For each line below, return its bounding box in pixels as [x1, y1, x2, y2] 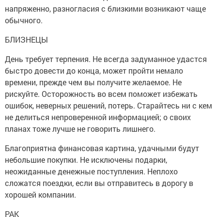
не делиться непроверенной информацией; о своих [5, 112, 191, 122]
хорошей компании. [5, 189, 76, 200]
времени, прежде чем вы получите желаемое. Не [5, 77, 182, 87]
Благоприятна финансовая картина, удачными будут [5, 143, 199, 153]
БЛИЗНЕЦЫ [5, 34, 48, 45]
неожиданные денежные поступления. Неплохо [5, 166, 178, 176]
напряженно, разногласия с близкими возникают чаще [5, 3, 206, 14]
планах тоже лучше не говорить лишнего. [5, 124, 155, 134]
